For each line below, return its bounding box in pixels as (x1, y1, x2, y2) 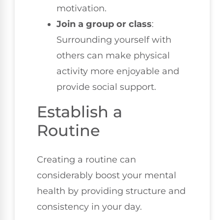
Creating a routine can (37, 154, 136, 165)
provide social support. (56, 82, 156, 93)
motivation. (56, 3, 107, 14)
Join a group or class (56, 19, 152, 30)
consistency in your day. (37, 201, 142, 213)
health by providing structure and (37, 186, 186, 197)
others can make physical (56, 50, 170, 61)
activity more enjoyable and (56, 66, 179, 77)
